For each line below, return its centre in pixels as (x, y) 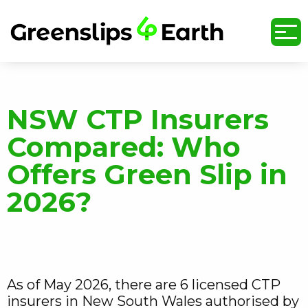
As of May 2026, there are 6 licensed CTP (144, 285)
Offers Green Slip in (147, 174)
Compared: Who (124, 147)
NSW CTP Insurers (138, 119)
